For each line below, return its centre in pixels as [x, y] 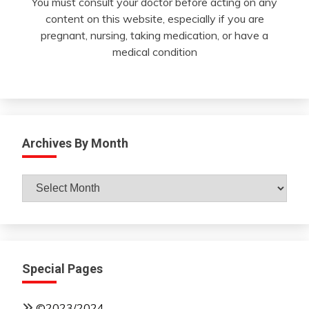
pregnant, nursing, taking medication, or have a [154, 36]
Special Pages [62, 268]
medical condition [154, 52]
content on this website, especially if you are [154, 19]
